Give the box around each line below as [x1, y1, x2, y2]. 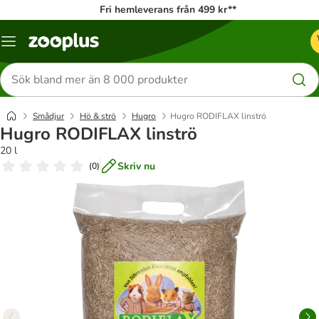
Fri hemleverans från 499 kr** [100, 3, 236, 16]
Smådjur [33, 110, 64, 122]
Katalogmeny [8, 39, 67, 53]
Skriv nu [117, 159, 155, 173]
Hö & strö [80, 110, 116, 122]
